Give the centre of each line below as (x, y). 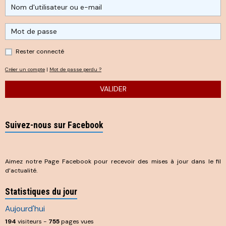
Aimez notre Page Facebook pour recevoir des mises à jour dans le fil (113, 161)
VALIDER (113, 89)
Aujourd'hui (25, 209)
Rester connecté (40, 51)
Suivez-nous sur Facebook (54, 125)
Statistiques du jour (41, 191)
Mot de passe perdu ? (75, 69)
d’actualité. (21, 170)
